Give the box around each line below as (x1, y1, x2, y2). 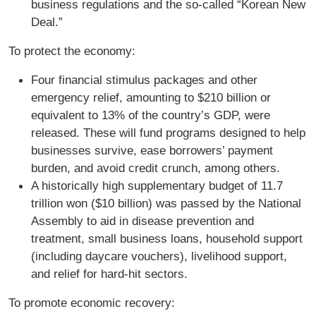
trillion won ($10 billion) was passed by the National (31, 196, 301, 211)
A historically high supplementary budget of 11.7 (31, 178, 283, 193)
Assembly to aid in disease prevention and (31, 214, 254, 229)
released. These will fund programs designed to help (31, 126, 305, 140)
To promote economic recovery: (8, 296, 175, 310)
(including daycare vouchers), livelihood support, (31, 249, 287, 264)
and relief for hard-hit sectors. (31, 267, 188, 281)
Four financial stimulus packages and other (31, 73, 257, 87)
